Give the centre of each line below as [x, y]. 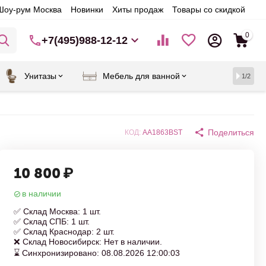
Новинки [87, 9]
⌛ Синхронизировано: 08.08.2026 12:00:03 [97, 253]
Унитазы [40, 76]
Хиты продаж [137, 9]
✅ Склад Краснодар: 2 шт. [64, 232]
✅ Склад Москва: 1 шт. [57, 211]
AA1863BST [162, 132]
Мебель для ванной [141, 76]
